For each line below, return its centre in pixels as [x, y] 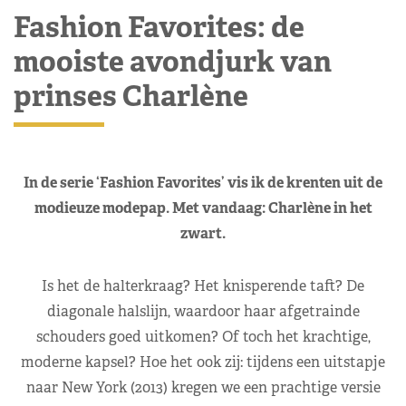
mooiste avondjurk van [173, 61]
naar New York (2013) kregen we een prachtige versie [203, 387]
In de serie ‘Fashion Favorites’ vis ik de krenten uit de [203, 182]
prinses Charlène [131, 95]
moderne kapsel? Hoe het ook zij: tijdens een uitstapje [203, 362]
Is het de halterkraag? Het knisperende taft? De [203, 285]
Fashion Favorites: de [159, 26]
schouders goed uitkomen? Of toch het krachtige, [203, 336]
